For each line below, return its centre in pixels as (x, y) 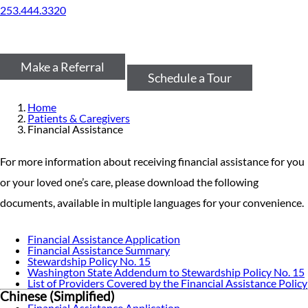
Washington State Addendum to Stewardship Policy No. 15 (166, 272)
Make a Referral (63, 67)
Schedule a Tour (190, 78)
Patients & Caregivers (79, 118)
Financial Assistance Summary (99, 250)
